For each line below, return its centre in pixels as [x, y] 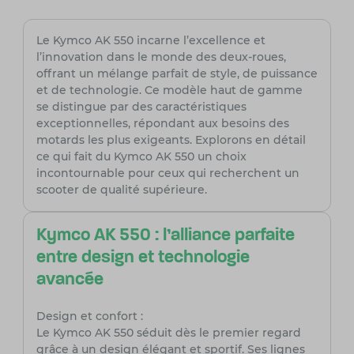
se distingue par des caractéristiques [141, 107]
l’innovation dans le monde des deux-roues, [161, 57]
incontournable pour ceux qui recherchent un [168, 173]
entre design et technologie [143, 258]
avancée [70, 281]
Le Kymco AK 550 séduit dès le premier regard [168, 333]
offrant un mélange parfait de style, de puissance [177, 74]
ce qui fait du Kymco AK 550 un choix [141, 157]
